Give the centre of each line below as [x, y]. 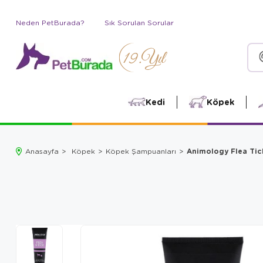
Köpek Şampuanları [141, 151]
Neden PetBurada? [50, 23]
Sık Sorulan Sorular [139, 23]
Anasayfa [42, 151]
